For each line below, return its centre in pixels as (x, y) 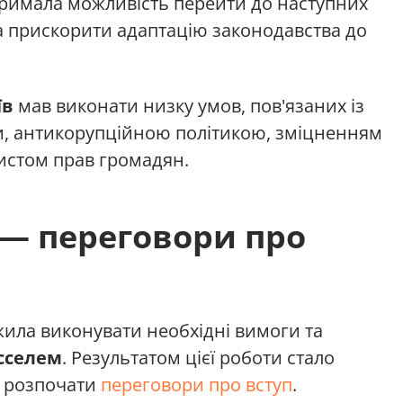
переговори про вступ (197, 384)
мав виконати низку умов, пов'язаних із (189, 105)
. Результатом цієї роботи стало (198, 357)
